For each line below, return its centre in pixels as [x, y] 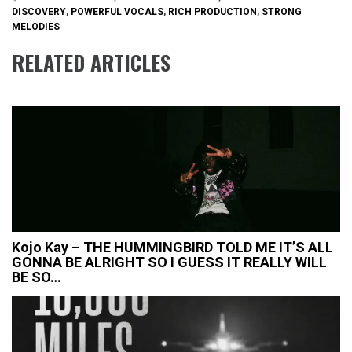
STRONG [282, 11]
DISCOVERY [39, 11]
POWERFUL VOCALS [117, 11]
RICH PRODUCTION [213, 11]
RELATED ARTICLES [91, 63]
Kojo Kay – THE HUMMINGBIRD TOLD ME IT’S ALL [172, 247]
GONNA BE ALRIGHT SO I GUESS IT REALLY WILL [169, 262]
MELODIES [36, 26]
